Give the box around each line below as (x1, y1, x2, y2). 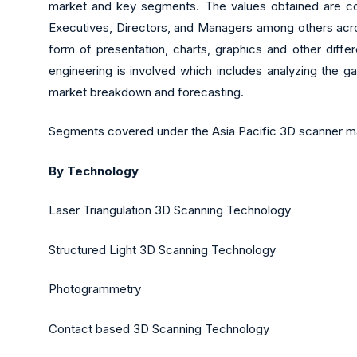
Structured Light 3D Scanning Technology (49, 241, 276, 257)
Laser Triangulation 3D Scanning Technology (49, 202, 291, 218)
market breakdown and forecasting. (49, 84, 244, 100)
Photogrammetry (49, 281, 141, 297)
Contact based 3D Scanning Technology (49, 320, 269, 336)
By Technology (49, 163, 139, 178)
